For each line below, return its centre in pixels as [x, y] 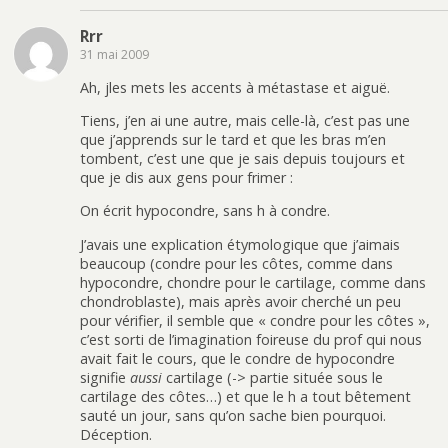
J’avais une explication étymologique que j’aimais [240, 244]
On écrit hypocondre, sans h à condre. [205, 211]
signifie [105, 377]
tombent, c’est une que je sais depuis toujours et [242, 158]
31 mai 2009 [114, 55]
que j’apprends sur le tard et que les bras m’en [233, 139]
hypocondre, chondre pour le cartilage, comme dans [253, 282]
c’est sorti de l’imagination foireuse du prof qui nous [251, 339]
